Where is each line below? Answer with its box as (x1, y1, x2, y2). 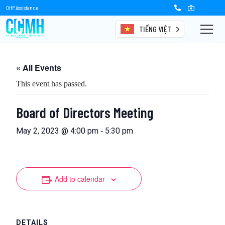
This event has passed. (16, 79, 87, 88)
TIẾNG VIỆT (139, 24, 171, 34)
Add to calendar (54, 174, 105, 184)
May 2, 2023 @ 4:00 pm (16, 126, 98, 136)
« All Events (16, 62, 61, 74)
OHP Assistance (6, 4, 38, 11)
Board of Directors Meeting (16, 103, 154, 122)
